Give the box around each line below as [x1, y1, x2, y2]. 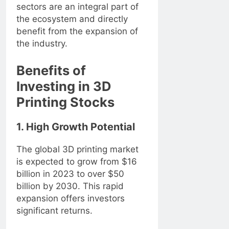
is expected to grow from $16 [16, 156, 137, 167]
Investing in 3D [16, 78, 111, 94]
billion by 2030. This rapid [16, 181, 124, 192]
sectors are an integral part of [16, 1, 139, 12]
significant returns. [16, 205, 93, 216]
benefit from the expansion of [16, 26, 138, 36]
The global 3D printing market [16, 144, 139, 155]
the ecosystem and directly [16, 13, 128, 24]
